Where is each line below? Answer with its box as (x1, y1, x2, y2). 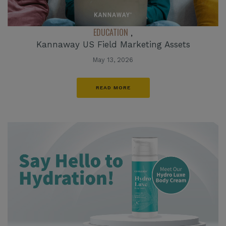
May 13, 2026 (93, 56, 133, 64)
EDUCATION (93, 26, 128, 39)
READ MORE (95, 85, 131, 91)
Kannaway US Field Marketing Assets (36, 39, 190, 50)
